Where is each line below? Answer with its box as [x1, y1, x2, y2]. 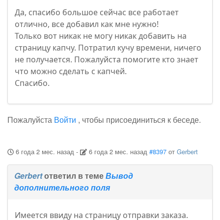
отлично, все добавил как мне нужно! [15, 19, 159, 30]
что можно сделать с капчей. [15, 66, 127, 77]
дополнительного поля [14, 182, 110, 193]
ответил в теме [42, 170, 106, 182]
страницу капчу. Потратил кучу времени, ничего [15, 42, 201, 54]
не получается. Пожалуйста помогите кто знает [15, 54, 198, 65]
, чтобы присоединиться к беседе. [76, 114, 201, 126]
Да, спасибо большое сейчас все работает [15, 7, 179, 18]
